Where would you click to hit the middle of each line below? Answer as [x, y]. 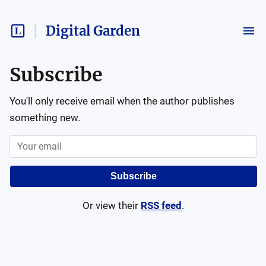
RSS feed [161, 205]
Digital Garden [93, 31]
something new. [45, 118]
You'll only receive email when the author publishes [122, 101]
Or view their [110, 205]
